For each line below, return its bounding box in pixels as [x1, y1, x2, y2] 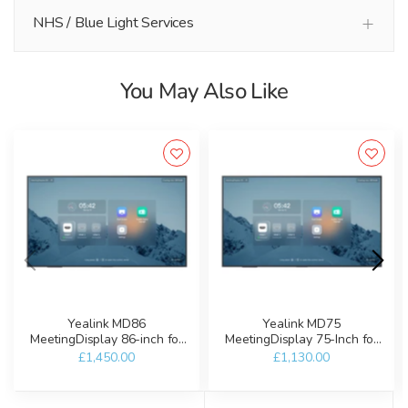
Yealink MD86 [67, 315, 146, 333]
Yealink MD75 [262, 315, 341, 333]
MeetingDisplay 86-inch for [29, 331, 184, 349]
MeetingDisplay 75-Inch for [224, 331, 379, 349]
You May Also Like [119, 76, 289, 107]
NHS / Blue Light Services [33, 13, 194, 34]
